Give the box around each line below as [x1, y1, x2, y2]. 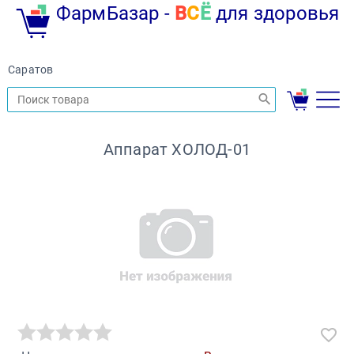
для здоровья [210, 2, 340, 24]
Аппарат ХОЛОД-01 [103, 140, 251, 160]
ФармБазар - [55, 2, 175, 24]
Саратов [8, 63, 54, 76]
